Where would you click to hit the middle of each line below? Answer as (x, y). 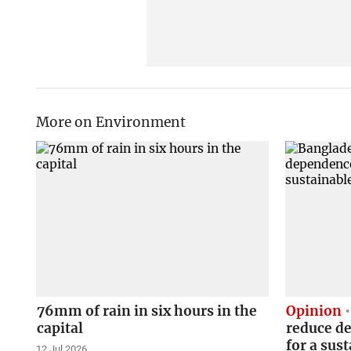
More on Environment (110, 122)
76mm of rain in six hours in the (147, 311)
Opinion (314, 311)
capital (60, 328)
